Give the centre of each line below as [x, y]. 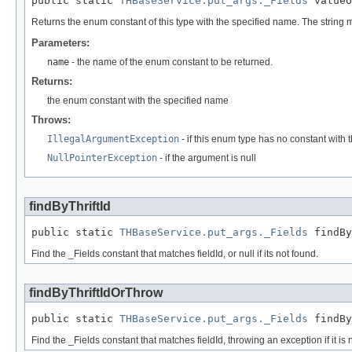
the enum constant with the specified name [138, 101]
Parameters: [60, 43]
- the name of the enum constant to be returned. [171, 62]
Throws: [51, 120]
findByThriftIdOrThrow [96, 293]
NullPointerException [102, 158]
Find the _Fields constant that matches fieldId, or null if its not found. [175, 254]
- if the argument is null [207, 158]
